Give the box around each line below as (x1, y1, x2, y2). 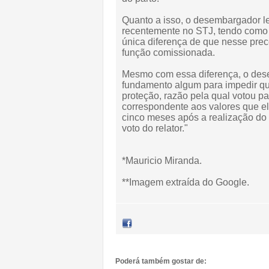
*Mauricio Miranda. (122, 156, 202, 166)
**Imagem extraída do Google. (122, 177, 249, 187)
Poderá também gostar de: (115, 257, 207, 265)
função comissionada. (122, 47, 215, 58)
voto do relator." (122, 123, 188, 133)
